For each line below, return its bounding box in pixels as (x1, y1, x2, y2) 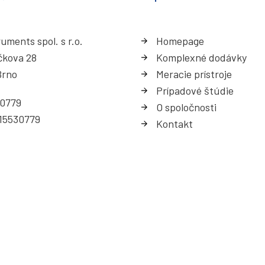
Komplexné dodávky (156, 51, 247, 64)
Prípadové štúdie (156, 84, 234, 98)
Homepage (156, 34, 204, 48)
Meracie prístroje (156, 67, 232, 81)
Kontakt (156, 117, 193, 131)
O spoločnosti (156, 101, 216, 114)
